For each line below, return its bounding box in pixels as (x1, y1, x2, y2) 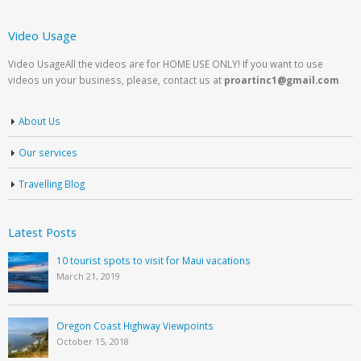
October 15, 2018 (56, 334, 129, 347)
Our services (19, 145, 77, 159)
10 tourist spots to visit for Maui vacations (56, 253, 251, 267)
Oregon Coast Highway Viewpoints (56, 318, 214, 332)
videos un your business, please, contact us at (8, 73, 224, 86)
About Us (19, 114, 60, 127)
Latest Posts (8, 223, 77, 240)
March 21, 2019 (56, 269, 120, 282)
